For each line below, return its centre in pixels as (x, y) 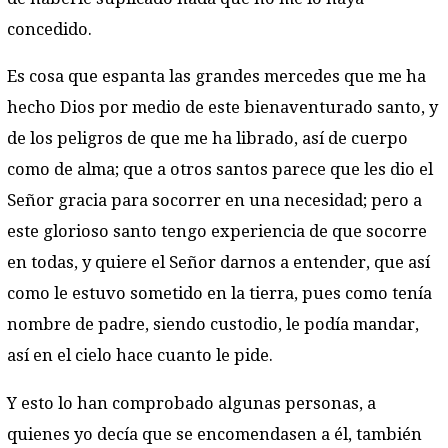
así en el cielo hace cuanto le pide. (140, 356)
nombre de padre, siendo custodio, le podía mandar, (213, 325)
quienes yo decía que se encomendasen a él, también (214, 434)
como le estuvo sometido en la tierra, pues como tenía (219, 294)
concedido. (49, 29)
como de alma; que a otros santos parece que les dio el (220, 170)
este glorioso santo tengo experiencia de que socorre (217, 232)
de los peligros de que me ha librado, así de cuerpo (207, 139)
